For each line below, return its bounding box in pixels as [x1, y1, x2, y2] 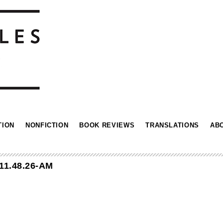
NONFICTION [25, 121, 69, 129]
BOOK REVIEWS [79, 121, 135, 129]
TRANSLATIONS [145, 121, 200, 129]
